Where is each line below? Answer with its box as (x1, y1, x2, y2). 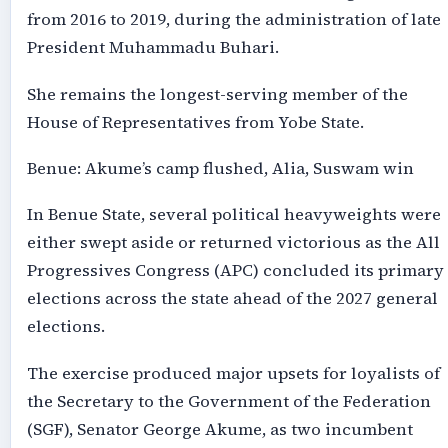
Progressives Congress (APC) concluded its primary (26, 259, 444, 283)
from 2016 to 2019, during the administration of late (26, 8, 441, 32)
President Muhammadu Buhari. (26, 36, 279, 60)
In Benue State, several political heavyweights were (26, 203, 441, 227)
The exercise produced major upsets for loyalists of (26, 361, 440, 385)
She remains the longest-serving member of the (26, 82, 408, 106)
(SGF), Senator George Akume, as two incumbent (26, 417, 413, 441)
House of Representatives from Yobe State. (26, 110, 364, 134)
